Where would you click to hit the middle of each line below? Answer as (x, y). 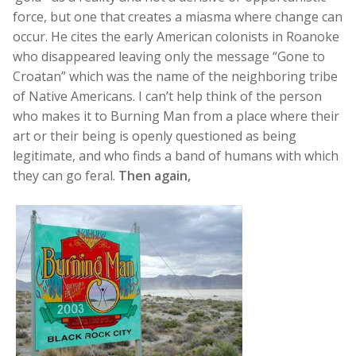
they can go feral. (66, 175)
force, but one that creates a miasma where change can (178, 16)
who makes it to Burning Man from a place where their (176, 116)
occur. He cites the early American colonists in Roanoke (176, 36)
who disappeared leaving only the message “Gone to (169, 56)
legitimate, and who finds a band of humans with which (176, 155)
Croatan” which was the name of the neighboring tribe (175, 76)
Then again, (155, 175)
